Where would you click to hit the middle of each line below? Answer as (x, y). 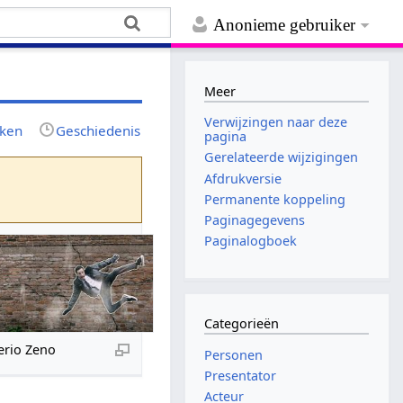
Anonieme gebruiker (285, 25)
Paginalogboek (251, 241)
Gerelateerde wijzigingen (282, 157)
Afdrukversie (243, 178)
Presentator (241, 376)
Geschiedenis (99, 130)
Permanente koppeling (275, 199)
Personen (234, 354)
